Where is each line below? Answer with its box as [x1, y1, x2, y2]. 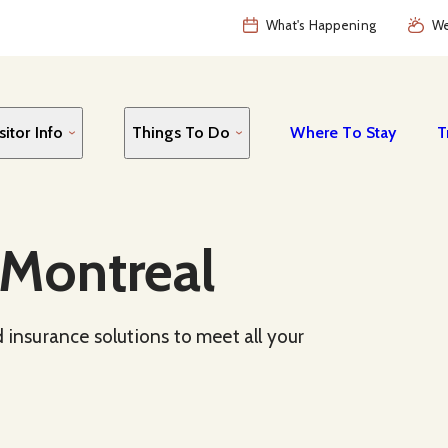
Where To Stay [290, 122, 397, 142]
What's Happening [265, 17, 376, 33]
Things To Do [131, 122, 230, 142]
